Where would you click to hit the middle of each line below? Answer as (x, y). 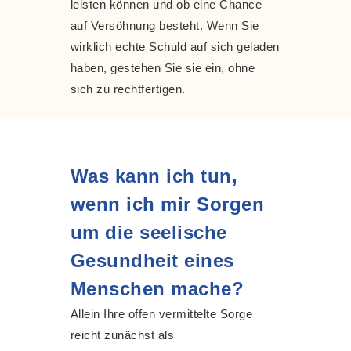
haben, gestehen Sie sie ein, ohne (163, 67)
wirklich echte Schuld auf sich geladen (175, 46)
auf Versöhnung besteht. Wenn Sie (165, 25)
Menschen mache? (157, 288)
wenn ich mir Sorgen (167, 204)
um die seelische (148, 232)
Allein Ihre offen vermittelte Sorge (161, 313)
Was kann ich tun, (154, 175)
